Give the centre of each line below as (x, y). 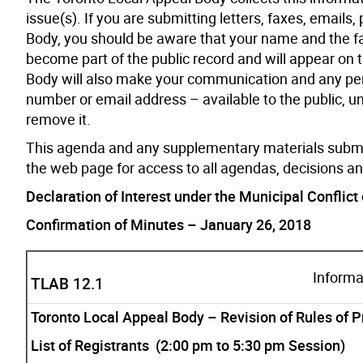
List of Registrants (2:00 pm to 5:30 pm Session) (188, 345)
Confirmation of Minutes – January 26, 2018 (169, 224)
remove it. (58, 119)
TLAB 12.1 (67, 283)
